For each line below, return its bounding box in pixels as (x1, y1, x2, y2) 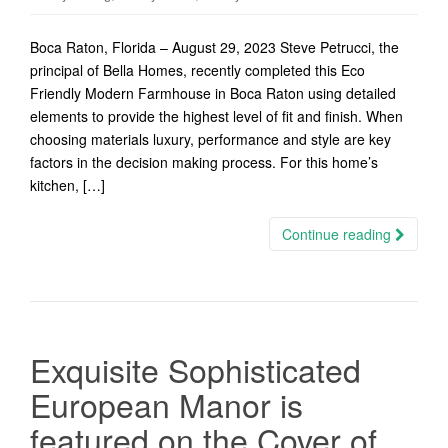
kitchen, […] (30, 175, 105, 195)
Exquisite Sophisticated (30, 346, 361, 392)
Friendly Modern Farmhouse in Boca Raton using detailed (30, 83, 396, 103)
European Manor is (30, 381, 303, 427)
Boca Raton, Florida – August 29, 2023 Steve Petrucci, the (30, 37, 399, 57)
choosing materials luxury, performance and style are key (30, 129, 391, 149)
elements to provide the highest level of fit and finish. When (30, 106, 403, 126)
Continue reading (282, 224, 395, 244)
